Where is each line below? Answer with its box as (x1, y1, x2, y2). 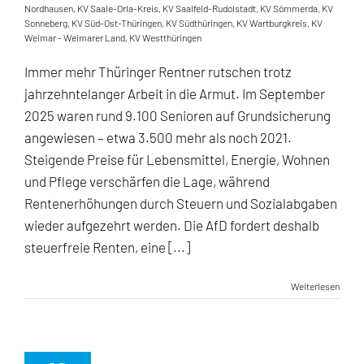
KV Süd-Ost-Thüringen (71, 17, 162, 28)
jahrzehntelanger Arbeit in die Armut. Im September (24, 85, 325, 102)
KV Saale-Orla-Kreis (77, 2, 158, 14)
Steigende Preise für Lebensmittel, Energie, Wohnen (24, 151, 330, 167)
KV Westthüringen (129, 32, 201, 43)
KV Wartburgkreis (236, 17, 307, 28)
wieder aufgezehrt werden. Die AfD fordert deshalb (24, 217, 319, 233)
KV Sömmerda (260, 2, 318, 14)
